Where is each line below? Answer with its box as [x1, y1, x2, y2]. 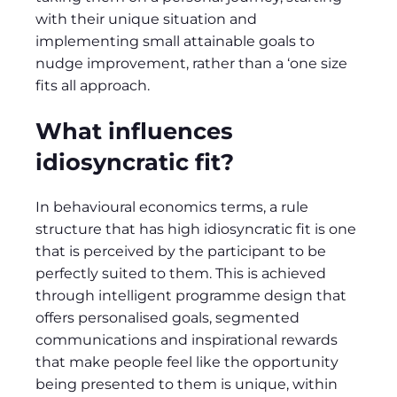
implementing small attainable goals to [35, 32, 315, 50]
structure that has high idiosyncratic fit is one [35, 221, 356, 238]
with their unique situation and [35, 10, 257, 27]
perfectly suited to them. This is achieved [35, 265, 326, 283]
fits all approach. [35, 76, 150, 94]
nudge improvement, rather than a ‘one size [35, 54, 347, 72]
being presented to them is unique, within [35, 376, 338, 393]
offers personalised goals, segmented [35, 309, 300, 327]
